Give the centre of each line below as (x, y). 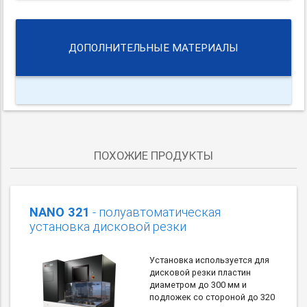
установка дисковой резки (108, 226)
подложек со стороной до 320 (212, 297)
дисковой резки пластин (200, 272)
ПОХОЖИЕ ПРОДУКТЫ (153, 155)
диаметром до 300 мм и (198, 284)
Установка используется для (209, 260)
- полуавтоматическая (155, 212)
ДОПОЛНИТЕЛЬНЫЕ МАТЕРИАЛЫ (153, 48)
